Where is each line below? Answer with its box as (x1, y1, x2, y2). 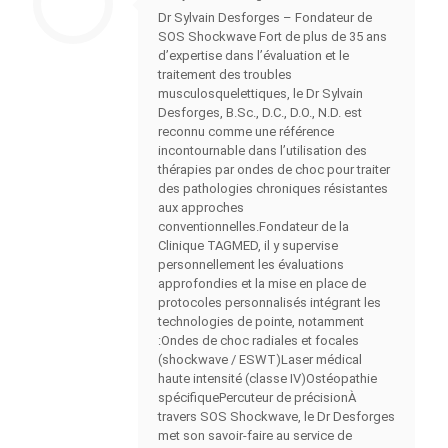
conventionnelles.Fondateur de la (158, 219, 349, 235)
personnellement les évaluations (158, 257, 344, 273)
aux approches (158, 200, 244, 216)
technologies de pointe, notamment (158, 314, 364, 330)
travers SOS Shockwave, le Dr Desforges (158, 409, 395, 425)
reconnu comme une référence (158, 124, 334, 140)
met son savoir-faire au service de (158, 428, 352, 444)
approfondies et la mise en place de (158, 276, 366, 292)
